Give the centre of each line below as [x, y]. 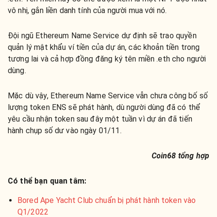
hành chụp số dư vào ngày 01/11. [65, 130]
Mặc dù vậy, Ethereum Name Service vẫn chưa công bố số [108, 95]
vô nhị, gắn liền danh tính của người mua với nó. [87, 10]
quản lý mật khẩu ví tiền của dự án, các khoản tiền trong [104, 47]
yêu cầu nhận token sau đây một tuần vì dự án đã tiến [100, 119]
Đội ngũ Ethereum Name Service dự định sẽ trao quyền [102, 35]
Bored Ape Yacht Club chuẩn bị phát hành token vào [107, 200]
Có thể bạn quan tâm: [47, 181]
